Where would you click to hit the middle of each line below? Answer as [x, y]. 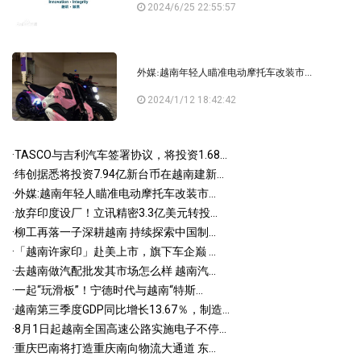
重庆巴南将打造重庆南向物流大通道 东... [115, 348]
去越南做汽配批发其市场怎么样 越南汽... [115, 270]
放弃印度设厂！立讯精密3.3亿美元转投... [116, 212]
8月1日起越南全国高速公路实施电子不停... [120, 328]
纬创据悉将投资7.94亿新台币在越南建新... [119, 174]
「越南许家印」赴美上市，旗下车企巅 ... [115, 251]
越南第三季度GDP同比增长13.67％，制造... [122, 309]
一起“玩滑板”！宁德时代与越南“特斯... [109, 290]
